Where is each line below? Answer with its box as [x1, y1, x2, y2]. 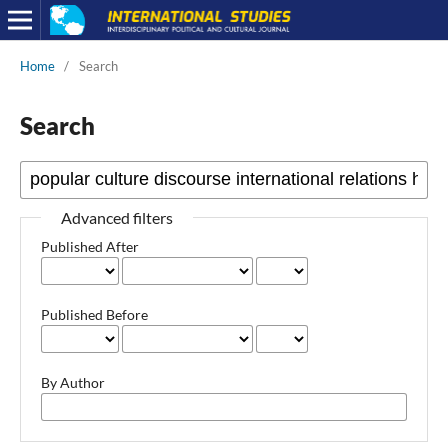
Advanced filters [60, 207, 173, 227]
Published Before [40, 305, 148, 323]
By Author [40, 373, 105, 391]
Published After [40, 237, 139, 255]
